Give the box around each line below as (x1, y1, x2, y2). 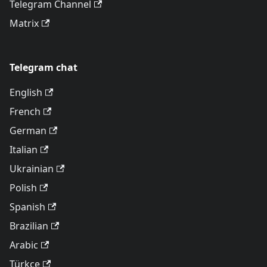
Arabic (10, 238, 38, 252)
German (10, 124, 46, 138)
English (10, 86, 42, 100)
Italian (10, 143, 38, 157)
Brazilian (10, 219, 48, 233)
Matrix (10, 17, 39, 30)
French (10, 105, 41, 119)
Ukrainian (10, 162, 54, 176)
